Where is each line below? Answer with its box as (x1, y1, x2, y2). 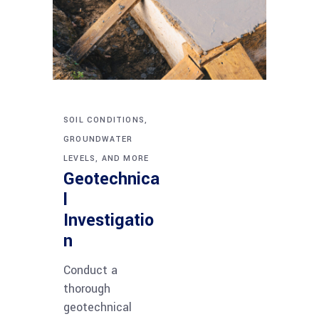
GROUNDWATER (63, 133, 133, 145)
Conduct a (63, 261, 117, 278)
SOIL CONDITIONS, (63, 114, 148, 125)
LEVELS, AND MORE (63, 152, 150, 164)
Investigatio (63, 208, 154, 232)
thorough (63, 280, 110, 297)
